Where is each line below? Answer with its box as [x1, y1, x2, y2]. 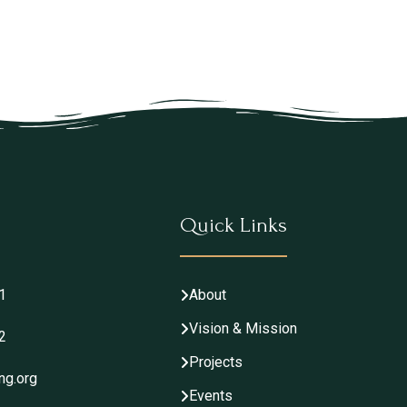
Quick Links [180, 212, 287, 237]
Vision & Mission [189, 319, 297, 337]
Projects [189, 352, 243, 371]
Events [189, 386, 233, 404]
